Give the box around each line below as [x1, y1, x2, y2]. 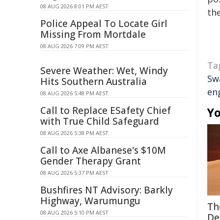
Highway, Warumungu [40, 194, 140, 207]
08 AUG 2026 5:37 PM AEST [40, 169, 109, 176]
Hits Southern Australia [40, 75, 147, 88]
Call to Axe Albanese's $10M [40, 144, 166, 157]
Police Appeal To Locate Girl [40, 17, 167, 30]
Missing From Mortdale [40, 28, 146, 41]
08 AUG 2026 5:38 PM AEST [40, 129, 109, 137]
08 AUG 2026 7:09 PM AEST [40, 42, 109, 50]
